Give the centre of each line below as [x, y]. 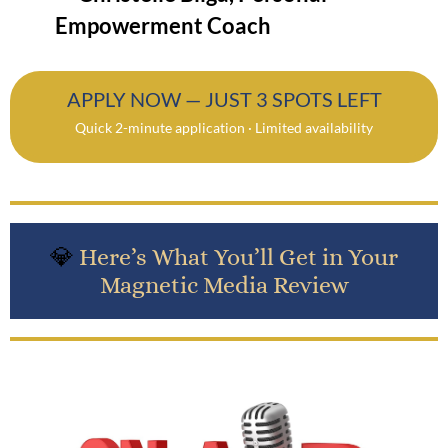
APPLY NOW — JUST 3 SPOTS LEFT [224, 98]
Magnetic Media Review [224, 284]
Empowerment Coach [163, 25]
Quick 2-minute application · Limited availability [224, 127]
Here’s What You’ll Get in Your [238, 256]
